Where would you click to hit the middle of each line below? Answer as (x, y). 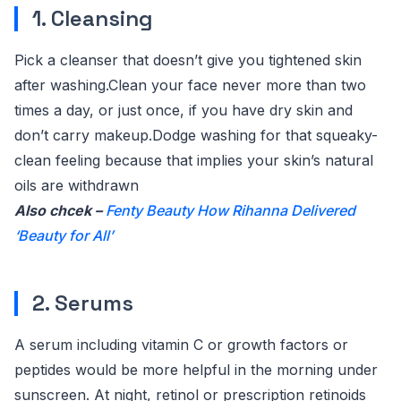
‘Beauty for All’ (64, 235)
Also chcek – (60, 210)
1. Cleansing (93, 18)
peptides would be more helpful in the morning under (196, 370)
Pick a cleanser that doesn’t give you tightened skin (188, 60)
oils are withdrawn (77, 185)
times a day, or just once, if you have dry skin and (183, 110)
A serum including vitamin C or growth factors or (181, 345)
